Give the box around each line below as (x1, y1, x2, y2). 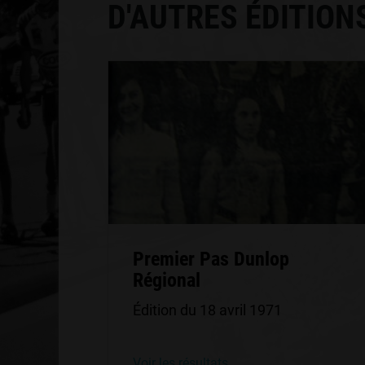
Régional (133, 269, 200, 292)
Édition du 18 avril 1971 (133, 301, 282, 319)
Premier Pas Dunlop (133, 248, 289, 270)
